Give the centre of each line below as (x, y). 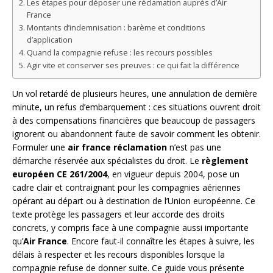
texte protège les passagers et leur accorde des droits (119, 214)
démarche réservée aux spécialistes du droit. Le (107, 160)
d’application (49, 40)
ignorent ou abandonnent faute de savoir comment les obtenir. (136, 133)
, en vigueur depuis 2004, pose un (173, 174)
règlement (225, 160)
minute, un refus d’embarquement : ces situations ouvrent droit (136, 107)
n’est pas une (194, 147)
